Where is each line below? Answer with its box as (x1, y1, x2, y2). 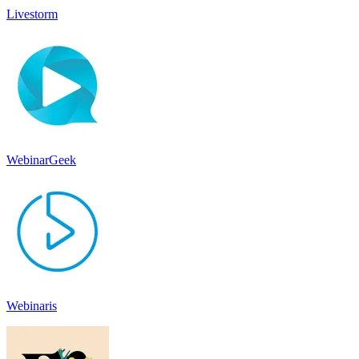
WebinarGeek (6, 152, 76, 167)
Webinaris (6, 298, 57, 313)
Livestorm (6, 6, 58, 21)
